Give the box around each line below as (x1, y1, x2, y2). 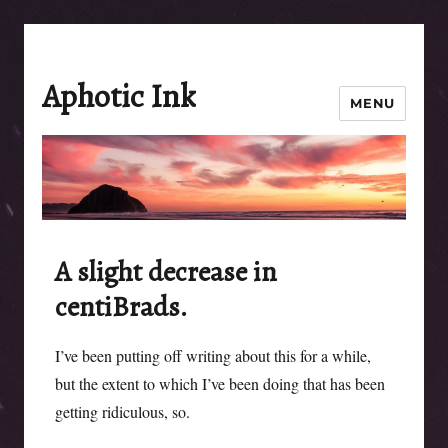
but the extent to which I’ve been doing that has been (54, 372, 385, 394)
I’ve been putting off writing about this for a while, (54, 344, 371, 366)
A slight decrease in (54, 252, 277, 291)
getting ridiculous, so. (54, 400, 190, 422)
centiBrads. (54, 287, 188, 326)
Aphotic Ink (42, 73, 197, 118)
